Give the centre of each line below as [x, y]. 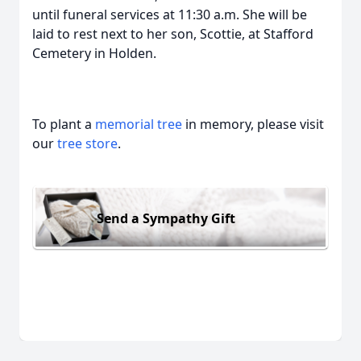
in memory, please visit [253, 124]
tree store [87, 143]
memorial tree [139, 124]
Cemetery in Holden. [94, 53]
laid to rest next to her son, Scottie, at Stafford [173, 34]
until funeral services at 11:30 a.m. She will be [170, 15]
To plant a [64, 124]
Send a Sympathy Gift [166, 218]
